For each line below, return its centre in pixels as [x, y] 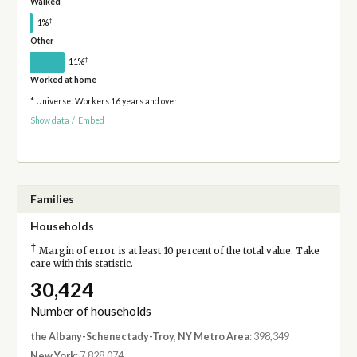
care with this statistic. [81, 264]
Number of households [90, 311]
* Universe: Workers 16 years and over [104, 101]
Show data [49, 121]
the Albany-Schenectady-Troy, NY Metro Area [139, 337]
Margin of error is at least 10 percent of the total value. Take [178, 251]
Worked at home [63, 79]
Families [52, 199]
